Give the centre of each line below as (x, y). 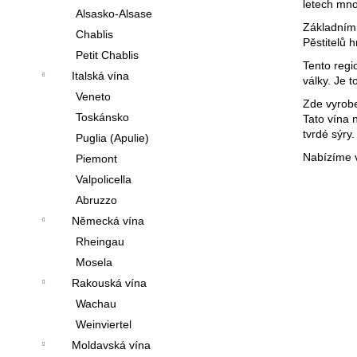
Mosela (94, 263)
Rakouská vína (109, 283)
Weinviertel (104, 325)
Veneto (93, 97)
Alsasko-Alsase (114, 14)
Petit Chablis (107, 55)
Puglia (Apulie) (112, 138)
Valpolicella (104, 180)
